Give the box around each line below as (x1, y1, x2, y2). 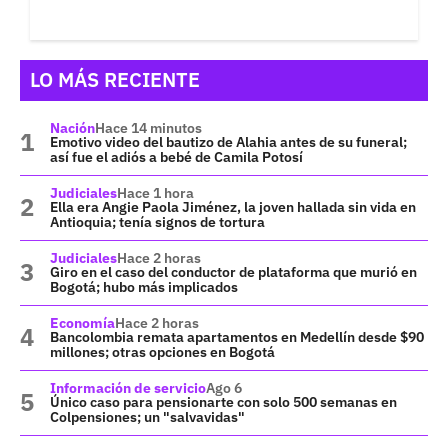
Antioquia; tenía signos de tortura (50, 212, 265, 231)
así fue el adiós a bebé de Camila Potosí (50, 147, 303, 166)
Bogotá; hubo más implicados (50, 277, 238, 296)
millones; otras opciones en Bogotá (50, 342, 275, 361)
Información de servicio (50, 378, 206, 397)
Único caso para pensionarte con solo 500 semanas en (50, 392, 397, 411)
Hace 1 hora (117, 183, 194, 202)
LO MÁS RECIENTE (30, 65, 200, 93)
